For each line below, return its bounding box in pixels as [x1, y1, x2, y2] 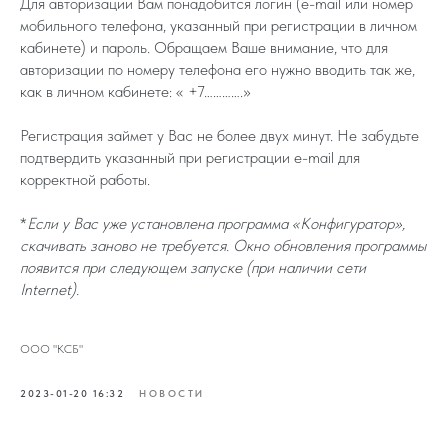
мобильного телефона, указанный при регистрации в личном [20, 15, 417, 35]
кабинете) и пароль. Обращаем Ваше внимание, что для [20, 37, 388, 57]
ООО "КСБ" [20, 341, 83, 356]
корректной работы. [20, 169, 150, 189]
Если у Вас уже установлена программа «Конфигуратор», [27, 213, 405, 233]
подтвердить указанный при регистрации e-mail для [20, 147, 360, 167]
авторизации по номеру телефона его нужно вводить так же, [20, 59, 415, 79]
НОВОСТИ [139, 386, 205, 399]
